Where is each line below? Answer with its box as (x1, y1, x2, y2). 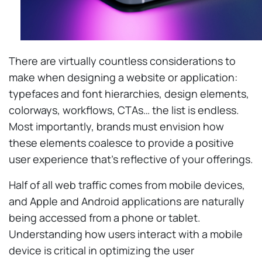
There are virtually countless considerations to (9, 53, 236, 68)
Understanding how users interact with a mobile (9, 226, 243, 241)
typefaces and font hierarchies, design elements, (9, 86, 249, 101)
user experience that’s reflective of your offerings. (9, 151, 253, 166)
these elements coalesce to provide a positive (9, 135, 234, 150)
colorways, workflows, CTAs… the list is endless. (9, 102, 239, 117)
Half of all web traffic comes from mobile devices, (9, 177, 245, 192)
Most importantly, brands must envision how (9, 119, 224, 133)
